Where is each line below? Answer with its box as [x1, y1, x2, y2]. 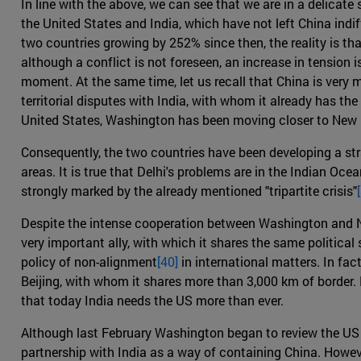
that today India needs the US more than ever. [21, 292, 284, 309]
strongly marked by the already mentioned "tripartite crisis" [21, 182, 357, 200]
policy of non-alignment [21, 253, 157, 271]
